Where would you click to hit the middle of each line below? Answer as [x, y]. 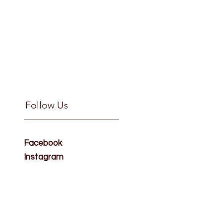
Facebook [43, 143]
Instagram [44, 157]
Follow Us [47, 105]
